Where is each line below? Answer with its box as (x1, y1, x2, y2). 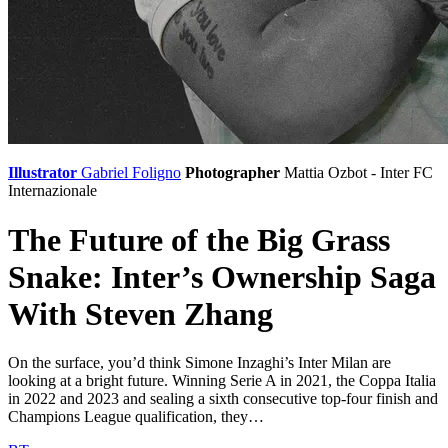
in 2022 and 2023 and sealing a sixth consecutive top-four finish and (8, 390, 438, 408)
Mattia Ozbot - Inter (284, 164, 409, 182)
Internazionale (8, 182, 97, 200)
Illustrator (8, 164, 77, 182)
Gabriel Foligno (81, 164, 181, 182)
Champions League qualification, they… (8, 408, 264, 426)
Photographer (185, 164, 280, 182)
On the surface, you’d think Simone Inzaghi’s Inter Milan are (8, 354, 391, 372)
